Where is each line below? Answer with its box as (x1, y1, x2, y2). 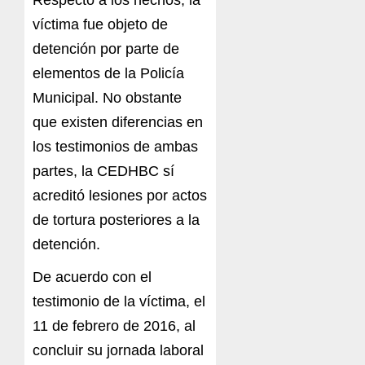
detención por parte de (33, 41, 179, 58)
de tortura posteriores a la (33, 212, 200, 229)
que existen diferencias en (33, 114, 203, 131)
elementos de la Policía (33, 65, 184, 82)
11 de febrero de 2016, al (33, 318, 196, 335)
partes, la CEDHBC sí (33, 163, 174, 180)
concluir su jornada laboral (33, 342, 204, 359)
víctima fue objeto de (33, 16, 168, 33)
